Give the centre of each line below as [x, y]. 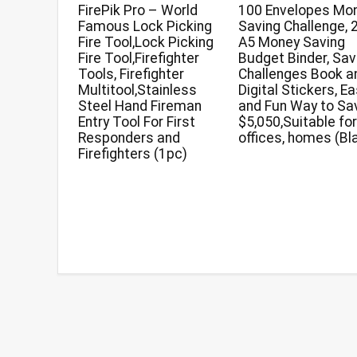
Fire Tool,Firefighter [139, 58]
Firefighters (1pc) [133, 153]
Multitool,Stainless [138, 90]
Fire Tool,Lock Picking [146, 42]
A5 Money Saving [292, 42]
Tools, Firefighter [131, 74]
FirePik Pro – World [138, 10]
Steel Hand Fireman [140, 106]
